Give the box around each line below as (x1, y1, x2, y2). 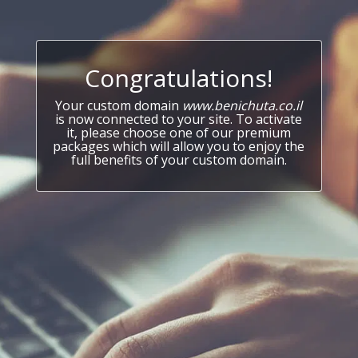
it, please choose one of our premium (66, 124, 292, 141)
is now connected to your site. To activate (55, 110, 303, 128)
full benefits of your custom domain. (70, 151, 287, 169)
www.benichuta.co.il (182, 97, 303, 114)
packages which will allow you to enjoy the (53, 137, 305, 155)
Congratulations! (85, 62, 273, 94)
